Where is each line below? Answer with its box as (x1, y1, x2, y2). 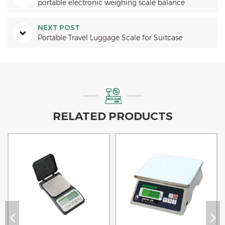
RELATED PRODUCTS (52, 109, 173, 123)
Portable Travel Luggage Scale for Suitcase (38, 33, 182, 42)
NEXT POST (38, 23, 80, 32)
